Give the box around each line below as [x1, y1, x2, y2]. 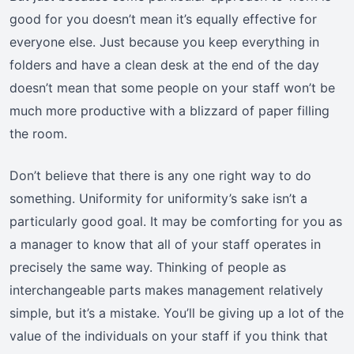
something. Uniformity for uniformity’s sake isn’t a [9, 190, 307, 207]
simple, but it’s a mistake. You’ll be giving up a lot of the [9, 305, 344, 322]
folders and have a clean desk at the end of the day [9, 57, 319, 73]
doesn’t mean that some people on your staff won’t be [9, 80, 335, 96]
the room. [9, 126, 67, 142]
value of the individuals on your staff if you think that [9, 328, 328, 345]
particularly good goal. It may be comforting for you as [9, 213, 342, 230]
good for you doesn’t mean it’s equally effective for [9, 11, 317, 28]
